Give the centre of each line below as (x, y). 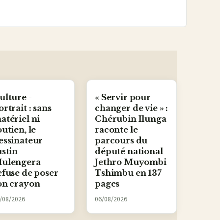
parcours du (121, 141)
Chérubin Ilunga (131, 119)
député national (129, 151)
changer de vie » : (132, 108)
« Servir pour (123, 97)
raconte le (116, 130)
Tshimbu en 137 (128, 173)
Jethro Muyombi (131, 162)
